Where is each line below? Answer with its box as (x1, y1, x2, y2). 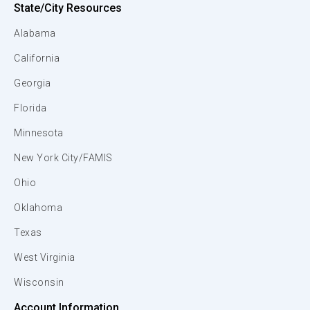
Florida (14, 102, 47, 113)
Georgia (14, 77, 51, 89)
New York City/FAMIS (14, 152, 113, 163)
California (14, 53, 60, 64)
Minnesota (14, 127, 64, 138)
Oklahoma (14, 202, 62, 213)
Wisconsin (14, 277, 64, 288)
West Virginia (14, 252, 75, 263)
